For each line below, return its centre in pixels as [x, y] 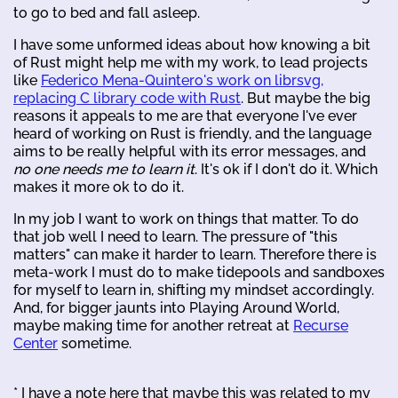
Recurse [321, 326]
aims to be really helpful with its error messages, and [190, 152]
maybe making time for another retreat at [153, 326]
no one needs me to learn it [104, 170]
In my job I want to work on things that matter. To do [186, 219]
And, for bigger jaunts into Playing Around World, [176, 308]
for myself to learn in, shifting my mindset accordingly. [194, 291]
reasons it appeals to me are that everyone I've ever [185, 116]
